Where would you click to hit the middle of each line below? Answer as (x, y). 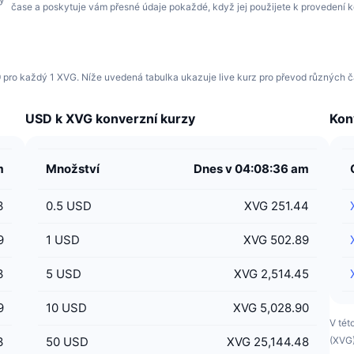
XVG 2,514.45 (271, 274)
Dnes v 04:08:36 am (251, 169)
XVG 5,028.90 (271, 308)
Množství (72, 169)
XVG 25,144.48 (267, 342)
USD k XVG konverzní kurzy (110, 119)
